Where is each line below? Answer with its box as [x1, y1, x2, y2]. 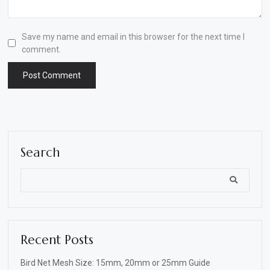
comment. [22, 44, 61, 54]
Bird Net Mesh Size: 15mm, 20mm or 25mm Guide [20, 257, 210, 268]
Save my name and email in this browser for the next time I [22, 31, 245, 42]
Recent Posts [20, 231, 93, 248]
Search [20, 144, 60, 160]
